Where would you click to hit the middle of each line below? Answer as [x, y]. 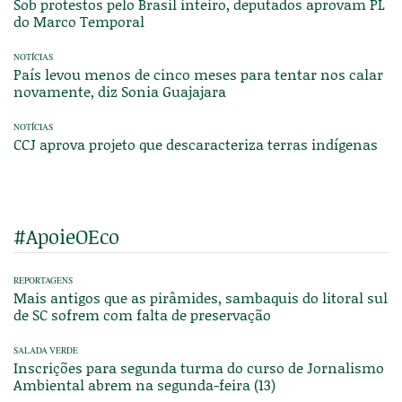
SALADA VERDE [46, 350]
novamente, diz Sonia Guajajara [120, 91]
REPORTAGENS [43, 280]
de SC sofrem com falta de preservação [142, 314]
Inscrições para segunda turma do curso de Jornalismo [199, 367]
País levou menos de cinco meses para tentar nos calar [198, 74]
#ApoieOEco [66, 236]
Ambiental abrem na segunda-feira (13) [144, 384]
